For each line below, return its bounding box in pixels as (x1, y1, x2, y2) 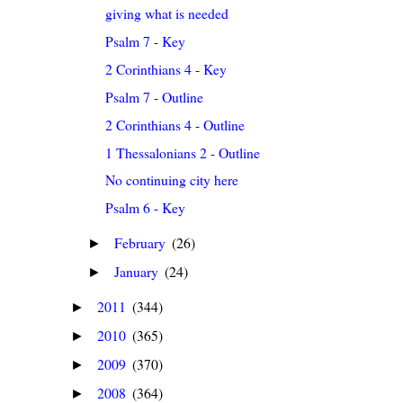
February (114, 232, 170, 252)
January (114, 261, 163, 281)
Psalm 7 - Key (105, 31, 186, 51)
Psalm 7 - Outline (105, 86, 204, 106)
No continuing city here (105, 170, 239, 190)
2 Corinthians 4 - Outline (105, 114, 246, 134)
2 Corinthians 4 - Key (105, 59, 228, 79)
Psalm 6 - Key (105, 198, 186, 218)
